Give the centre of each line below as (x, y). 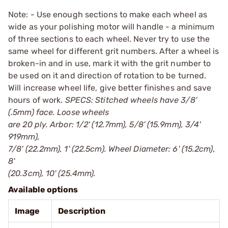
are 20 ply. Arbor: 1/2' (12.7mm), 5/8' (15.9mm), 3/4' (105, 124)
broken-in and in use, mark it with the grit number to (110, 63)
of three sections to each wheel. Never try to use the (109, 39)
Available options (43, 190)
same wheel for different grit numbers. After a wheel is (114, 51)
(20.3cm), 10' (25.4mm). (52, 173)
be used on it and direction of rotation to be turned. (107, 76)
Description (82, 211)
